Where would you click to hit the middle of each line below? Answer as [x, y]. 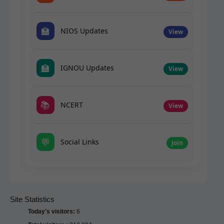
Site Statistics [32, 199]
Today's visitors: [52, 211]
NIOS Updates [84, 31]
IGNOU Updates [87, 68]
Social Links [79, 142]
